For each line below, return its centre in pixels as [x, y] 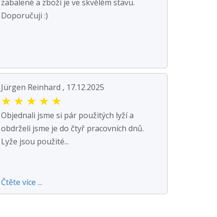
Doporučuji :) [24, 15]
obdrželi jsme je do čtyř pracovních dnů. [72, 128]
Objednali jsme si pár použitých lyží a [67, 115]
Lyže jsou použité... [35, 141]
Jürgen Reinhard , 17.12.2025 [53, 87]
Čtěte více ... [22, 182]
